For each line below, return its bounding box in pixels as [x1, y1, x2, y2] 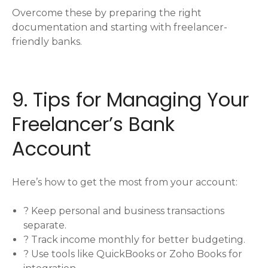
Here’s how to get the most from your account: [12, 176, 237, 188]
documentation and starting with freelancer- [12, 21, 227, 33]
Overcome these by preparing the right [12, 7, 202, 19]
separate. [23, 219, 67, 231]
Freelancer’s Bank [12, 110, 175, 138]
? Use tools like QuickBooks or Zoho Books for [23, 248, 243, 260]
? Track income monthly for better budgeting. [23, 233, 246, 245]
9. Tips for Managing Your [12, 86, 249, 113]
